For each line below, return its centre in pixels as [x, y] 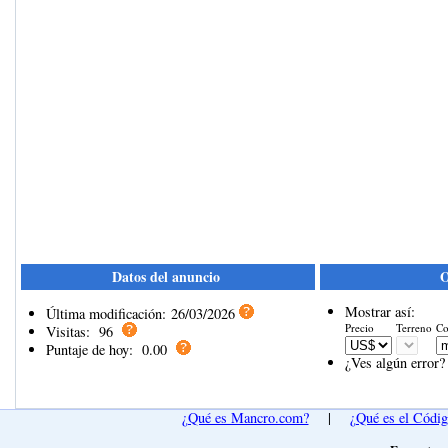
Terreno [414, 328]
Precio [360, 328]
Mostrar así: [380, 312]
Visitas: [68, 332]
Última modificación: [106, 314]
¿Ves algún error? [395, 363]
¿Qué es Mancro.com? [245, 417]
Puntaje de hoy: [89, 350]
